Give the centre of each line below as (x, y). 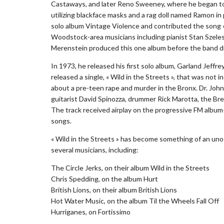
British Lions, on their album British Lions (114, 190)
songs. (61, 121)
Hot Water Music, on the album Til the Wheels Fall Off (135, 201)
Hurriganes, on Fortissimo (91, 212)
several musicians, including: (95, 150)
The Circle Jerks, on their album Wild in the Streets (130, 168)
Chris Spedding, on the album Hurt (104, 179)
